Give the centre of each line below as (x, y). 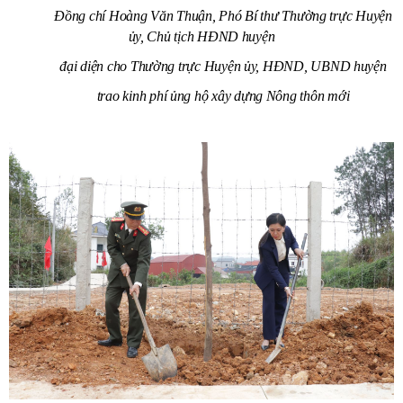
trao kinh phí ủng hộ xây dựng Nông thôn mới (223, 96)
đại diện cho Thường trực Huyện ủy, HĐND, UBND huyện (223, 67)
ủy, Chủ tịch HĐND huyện (201, 37)
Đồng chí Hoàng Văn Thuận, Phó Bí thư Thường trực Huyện (223, 16)
